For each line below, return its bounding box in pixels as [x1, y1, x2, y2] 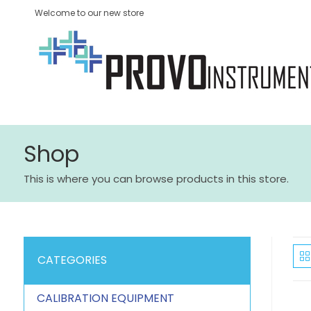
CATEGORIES [37, 252, 107, 268]
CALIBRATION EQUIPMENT [36, 290, 174, 306]
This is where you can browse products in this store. [23, 171, 289, 186]
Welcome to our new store [35, 7, 144, 19]
